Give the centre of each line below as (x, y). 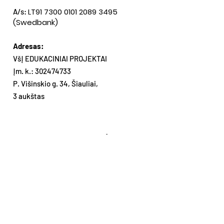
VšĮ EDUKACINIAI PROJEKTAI (60, 58)
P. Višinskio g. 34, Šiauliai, (56, 83)
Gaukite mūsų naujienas (75, 139)
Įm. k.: (24, 71)
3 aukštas (29, 96)
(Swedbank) (35, 22)
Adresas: (29, 46)
